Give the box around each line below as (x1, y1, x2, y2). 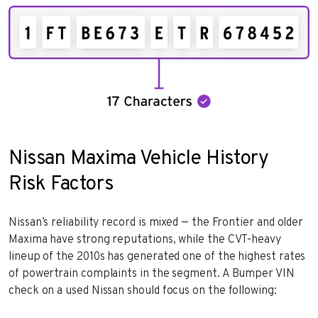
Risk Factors (9, 171, 114, 197)
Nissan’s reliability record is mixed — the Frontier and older (9, 215, 304, 230)
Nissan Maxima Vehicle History (9, 146, 269, 172)
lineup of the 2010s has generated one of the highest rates (9, 249, 306, 264)
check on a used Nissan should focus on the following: (9, 283, 277, 298)
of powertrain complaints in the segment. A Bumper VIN (9, 266, 295, 281)
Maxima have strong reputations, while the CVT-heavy (9, 232, 281, 247)
